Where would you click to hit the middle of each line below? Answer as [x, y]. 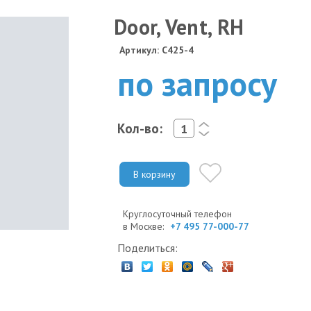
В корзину [154, 174]
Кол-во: [140, 128]
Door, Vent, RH [179, 27]
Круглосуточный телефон [177, 213]
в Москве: [145, 226]
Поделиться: [148, 247]
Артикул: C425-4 [157, 50]
